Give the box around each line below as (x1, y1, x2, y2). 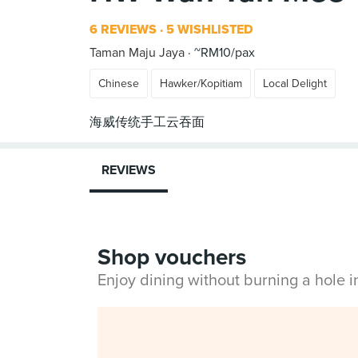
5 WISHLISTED (163, 22, 253, 38)
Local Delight (263, 77, 327, 90)
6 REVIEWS (89, 22, 157, 38)
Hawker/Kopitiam (160, 77, 242, 90)
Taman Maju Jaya (89, 45, 185, 61)
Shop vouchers (97, 244, 246, 271)
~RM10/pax (191, 45, 255, 61)
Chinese (98, 77, 139, 90)
